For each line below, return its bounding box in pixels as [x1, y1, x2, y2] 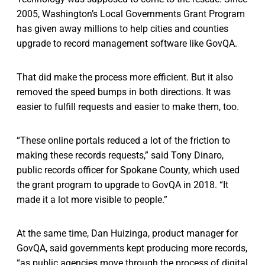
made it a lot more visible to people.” [17, 194, 167, 206]
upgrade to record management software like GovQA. [17, 38, 237, 50]
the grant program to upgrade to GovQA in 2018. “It [17, 179, 228, 191]
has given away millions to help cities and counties [17, 23, 228, 35]
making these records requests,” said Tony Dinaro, [17, 150, 224, 161]
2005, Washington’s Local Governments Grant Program [17, 8, 245, 20]
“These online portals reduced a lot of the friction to [17, 135, 230, 147]
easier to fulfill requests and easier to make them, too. [17, 101, 239, 113]
